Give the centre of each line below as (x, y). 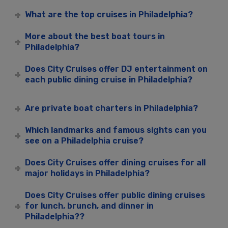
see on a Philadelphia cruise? (84, 141)
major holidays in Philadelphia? (88, 174)
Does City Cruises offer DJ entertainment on (117, 69)
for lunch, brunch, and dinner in (90, 206)
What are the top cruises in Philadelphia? (109, 15)
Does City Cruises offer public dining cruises (115, 195)
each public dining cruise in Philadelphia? (109, 80)
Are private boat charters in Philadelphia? (112, 108)
